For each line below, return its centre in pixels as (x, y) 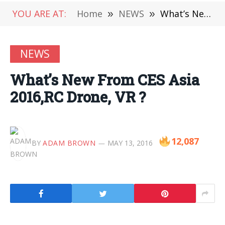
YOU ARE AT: (39, 14)
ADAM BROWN (69, 143)
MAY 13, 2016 (130, 143)
